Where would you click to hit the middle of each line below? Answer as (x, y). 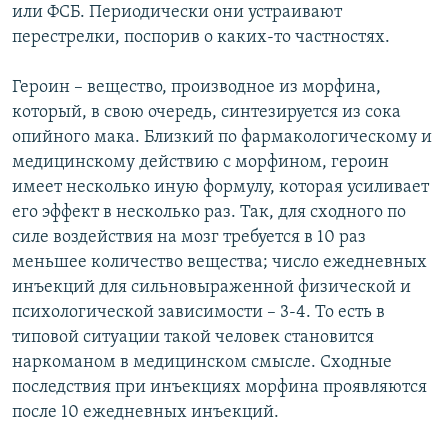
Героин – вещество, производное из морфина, (196, 88)
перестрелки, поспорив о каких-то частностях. (201, 38)
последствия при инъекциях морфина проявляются (219, 388)
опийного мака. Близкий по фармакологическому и (222, 138)
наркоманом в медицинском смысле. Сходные (202, 363)
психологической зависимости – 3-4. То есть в (198, 313)
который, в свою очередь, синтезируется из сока (206, 113)
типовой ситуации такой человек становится (193, 338)
